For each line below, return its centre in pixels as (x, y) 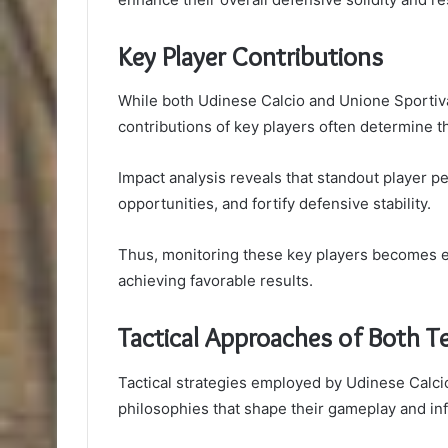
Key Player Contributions (250, 56)
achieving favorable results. (215, 281)
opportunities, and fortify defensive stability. (274, 204)
